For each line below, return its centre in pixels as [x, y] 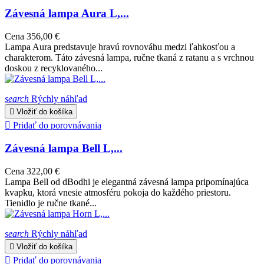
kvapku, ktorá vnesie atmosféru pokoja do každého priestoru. [118, 193]
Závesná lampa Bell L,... [64, 148]
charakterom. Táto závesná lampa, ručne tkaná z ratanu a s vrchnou [129, 57]
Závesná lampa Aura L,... [67, 13]
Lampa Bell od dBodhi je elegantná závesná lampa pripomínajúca [127, 182]
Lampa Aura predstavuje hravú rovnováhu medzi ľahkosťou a [120, 47]
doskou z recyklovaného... [54, 68]
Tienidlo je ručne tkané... [51, 203]
